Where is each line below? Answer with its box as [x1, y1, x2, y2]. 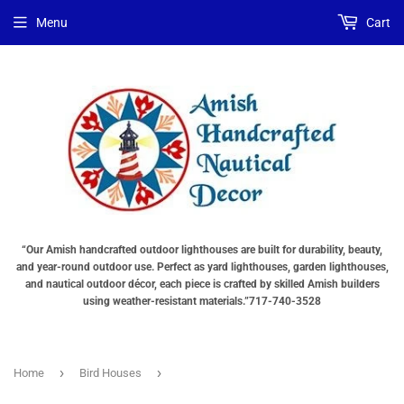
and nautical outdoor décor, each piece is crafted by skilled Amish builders [24, 277, 380, 290]
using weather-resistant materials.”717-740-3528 [83, 294, 321, 308]
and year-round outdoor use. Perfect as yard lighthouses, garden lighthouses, [15, 260, 389, 273]
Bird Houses [79, 365, 142, 380]
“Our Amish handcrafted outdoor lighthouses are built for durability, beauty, [22, 243, 382, 256]
